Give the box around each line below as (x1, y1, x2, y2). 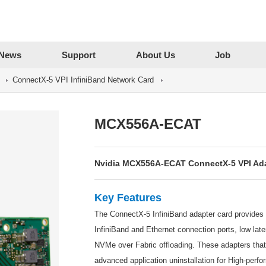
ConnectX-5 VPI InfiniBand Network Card (12, 75, 154, 84)
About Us (135, 50, 175, 60)
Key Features (94, 192, 162, 204)
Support (61, 50, 96, 60)
